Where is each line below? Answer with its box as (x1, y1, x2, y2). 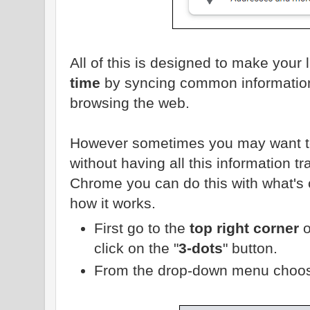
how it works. (70, 194, 156, 211)
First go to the (93, 219, 190, 236)
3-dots (178, 239, 223, 256)
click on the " (93, 239, 179, 256)
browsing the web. (70, 94, 190, 111)
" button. (222, 239, 277, 256)
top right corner (189, 219, 299, 236)
